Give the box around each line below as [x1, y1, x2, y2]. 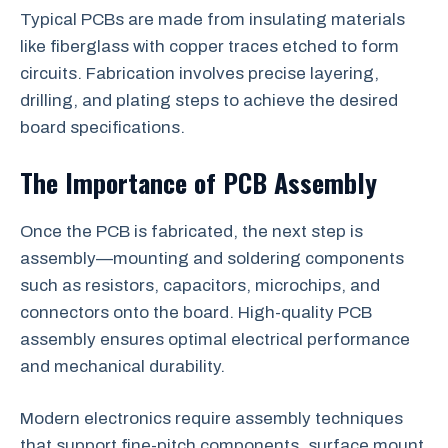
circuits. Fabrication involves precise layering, [20, 64, 379, 83]
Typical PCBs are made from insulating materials [20, 10, 405, 29]
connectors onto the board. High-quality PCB [20, 302, 372, 322]
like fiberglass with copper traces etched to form [20, 37, 399, 56]
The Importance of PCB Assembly [20, 162, 377, 202]
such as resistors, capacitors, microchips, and [20, 275, 380, 295]
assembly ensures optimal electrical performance [20, 329, 410, 349]
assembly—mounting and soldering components [20, 248, 404, 268]
